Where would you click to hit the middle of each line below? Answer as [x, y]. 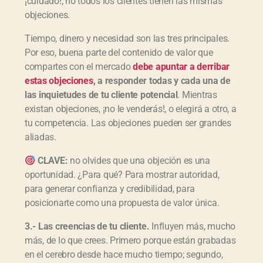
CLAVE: [53, 160]
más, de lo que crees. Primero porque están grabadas [130, 240]
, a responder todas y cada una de [162, 80]
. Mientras [197, 95]
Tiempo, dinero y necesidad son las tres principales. [127, 38]
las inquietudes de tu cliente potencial [101, 95]
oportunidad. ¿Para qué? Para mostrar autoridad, [122, 174]
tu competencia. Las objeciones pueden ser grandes [128, 123]
